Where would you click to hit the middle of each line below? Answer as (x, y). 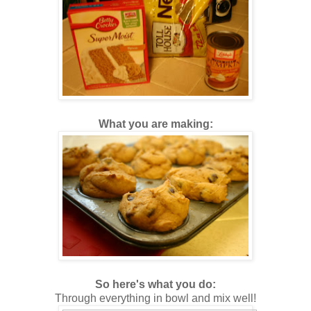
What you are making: (155, 124)
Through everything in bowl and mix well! (155, 298)
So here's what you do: (155, 284)
